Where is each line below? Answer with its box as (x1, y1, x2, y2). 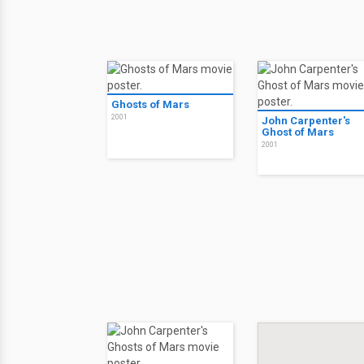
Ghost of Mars (262, 125, 334, 138)
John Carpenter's (262, 114, 350, 127)
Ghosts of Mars (111, 97, 189, 110)
